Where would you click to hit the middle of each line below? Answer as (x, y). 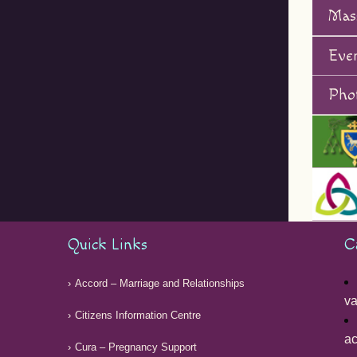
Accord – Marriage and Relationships (160, 283)
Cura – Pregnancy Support (136, 347)
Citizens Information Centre (138, 315)
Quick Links (108, 245)
